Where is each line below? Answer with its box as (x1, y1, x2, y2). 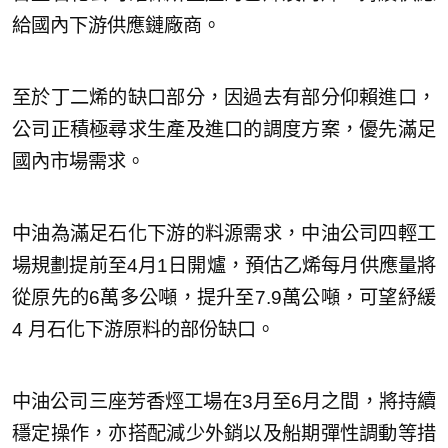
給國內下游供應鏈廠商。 (12, 14, 221, 36)
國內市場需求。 (12, 150, 145, 172)
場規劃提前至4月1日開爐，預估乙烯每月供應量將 (12, 254, 436, 276)
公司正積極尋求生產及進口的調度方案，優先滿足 (12, 118, 436, 140)
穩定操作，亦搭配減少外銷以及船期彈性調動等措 (12, 422, 436, 444)
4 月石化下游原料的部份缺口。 (12, 318, 275, 340)
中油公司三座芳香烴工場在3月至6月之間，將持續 (12, 390, 436, 412)
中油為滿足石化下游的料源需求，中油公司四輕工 (12, 222, 436, 244)
